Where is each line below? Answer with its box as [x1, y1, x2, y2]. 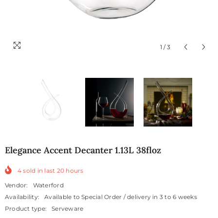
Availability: [5, 193, 40, 201]
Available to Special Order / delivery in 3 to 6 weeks [44, 193, 197, 201]
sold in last [21, 167, 57, 175]
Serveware [52, 205, 84, 213]
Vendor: [5, 182, 28, 189]
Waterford [33, 182, 64, 189]
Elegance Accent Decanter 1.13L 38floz [5, 145, 161, 156]
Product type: [5, 205, 47, 213]
